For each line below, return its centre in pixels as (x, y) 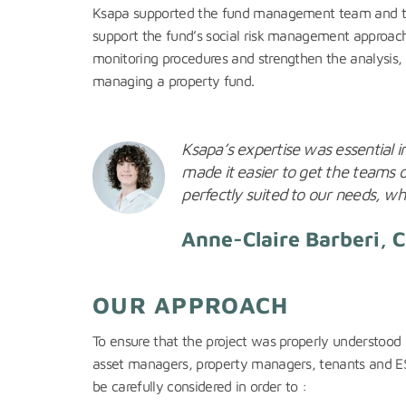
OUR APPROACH (191, 305)
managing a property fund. (174, 80)
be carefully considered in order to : (200, 387)
